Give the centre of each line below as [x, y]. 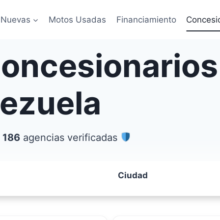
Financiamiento [146, 19]
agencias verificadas [70, 137]
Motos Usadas [78, 19]
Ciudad [133, 175]
